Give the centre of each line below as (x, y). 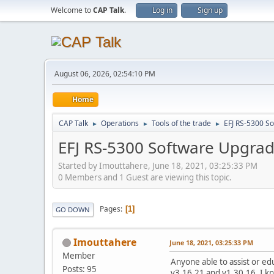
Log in (162, 10)
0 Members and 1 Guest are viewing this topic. (145, 177)
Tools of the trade (181, 123)
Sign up (210, 10)
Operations (120, 123)
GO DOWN (73, 209)
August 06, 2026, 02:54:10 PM (105, 74)
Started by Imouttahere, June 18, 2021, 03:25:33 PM (158, 165)
